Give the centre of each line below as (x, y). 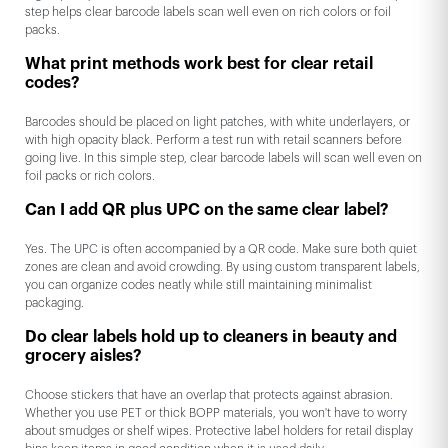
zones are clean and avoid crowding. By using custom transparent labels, (222, 266)
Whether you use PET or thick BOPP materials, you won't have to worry (216, 412)
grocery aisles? (83, 355)
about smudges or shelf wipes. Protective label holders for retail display (219, 430)
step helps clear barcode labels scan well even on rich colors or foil (208, 11)
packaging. (54, 302)
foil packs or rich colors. (90, 175)
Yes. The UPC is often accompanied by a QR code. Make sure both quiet (221, 248)
